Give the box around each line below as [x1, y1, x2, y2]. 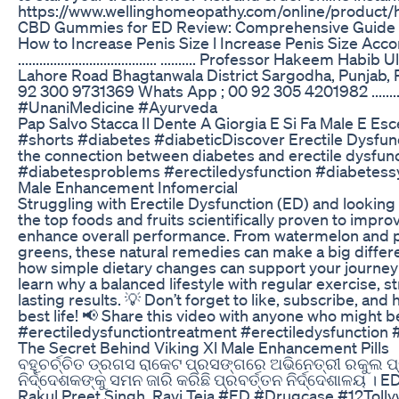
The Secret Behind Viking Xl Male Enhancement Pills [18, 337, 389, 357]
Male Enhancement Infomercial [18, 176, 238, 197]
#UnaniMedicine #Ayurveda [18, 96, 217, 117]
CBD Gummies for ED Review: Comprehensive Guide [18, 16, 395, 37]
